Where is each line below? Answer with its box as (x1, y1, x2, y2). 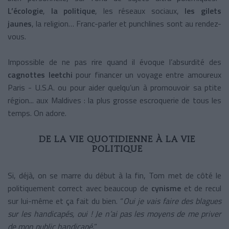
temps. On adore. (8, 106, 66, 119)
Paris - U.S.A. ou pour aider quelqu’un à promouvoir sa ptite (8, 81, 221, 94)
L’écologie (8, 4, 43, 17)
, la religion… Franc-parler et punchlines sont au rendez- (32, 17, 221, 30)
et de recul (180, 181, 221, 194)
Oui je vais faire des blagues (123, 194, 221, 207)
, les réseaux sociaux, (95, 4, 185, 17)
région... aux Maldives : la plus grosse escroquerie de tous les (8, 94, 221, 106)
